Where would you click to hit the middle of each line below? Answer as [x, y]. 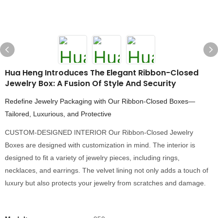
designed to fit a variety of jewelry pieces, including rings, [92, 158]
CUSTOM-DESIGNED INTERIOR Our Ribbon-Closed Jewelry [99, 132]
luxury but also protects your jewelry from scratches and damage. [105, 183]
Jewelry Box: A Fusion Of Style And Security [91, 83]
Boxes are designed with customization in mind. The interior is [100, 145]
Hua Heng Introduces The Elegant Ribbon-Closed [102, 73]
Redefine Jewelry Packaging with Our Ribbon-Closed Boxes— [100, 101]
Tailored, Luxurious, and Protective [58, 114]
